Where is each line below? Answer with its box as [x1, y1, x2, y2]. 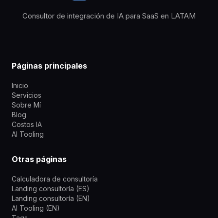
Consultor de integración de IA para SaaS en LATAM [22, 11, 196, 20]
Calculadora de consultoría [12, 174, 98, 183]
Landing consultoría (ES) [12, 184, 90, 193]
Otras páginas [12, 154, 67, 164]
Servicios [12, 91, 41, 99]
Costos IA [12, 120, 42, 128]
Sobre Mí [12, 100, 41, 109]
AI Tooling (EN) [12, 203, 60, 212]
